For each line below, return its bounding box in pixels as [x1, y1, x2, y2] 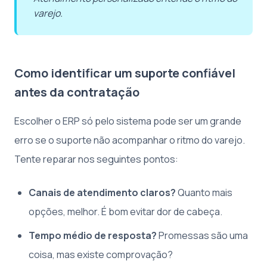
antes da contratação [14, 83, 139, 100]
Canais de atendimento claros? [29, 185, 176, 199]
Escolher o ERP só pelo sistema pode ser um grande [14, 114, 241, 128]
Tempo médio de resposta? [29, 228, 157, 242]
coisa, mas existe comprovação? [29, 247, 173, 261]
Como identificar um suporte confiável [14, 64, 235, 81]
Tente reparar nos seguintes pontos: [14, 152, 178, 166]
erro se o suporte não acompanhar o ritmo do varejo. [14, 133, 245, 147]
